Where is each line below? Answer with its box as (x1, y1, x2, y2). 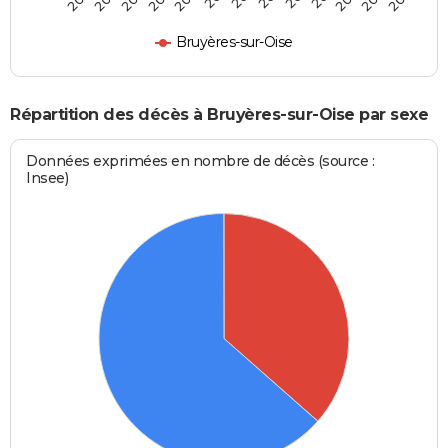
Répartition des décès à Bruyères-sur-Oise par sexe (10, 105, 428, 125)
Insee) (26, 168, 69, 187)
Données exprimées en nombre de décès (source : (26, 151, 375, 170)
